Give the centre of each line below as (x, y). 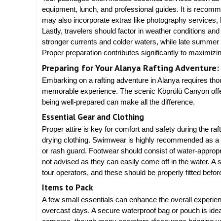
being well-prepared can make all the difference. (118, 102)
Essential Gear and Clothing (93, 117)
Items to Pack (67, 187)
